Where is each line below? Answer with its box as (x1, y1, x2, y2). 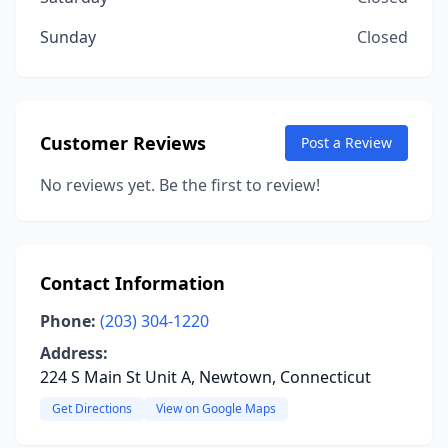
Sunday (40, 26, 96, 48)
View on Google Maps (156, 400, 276, 417)
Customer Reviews (40, 131, 206, 155)
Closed (357, 26, 408, 48)
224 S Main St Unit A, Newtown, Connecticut (40, 366, 371, 388)
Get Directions (52, 400, 132, 417)
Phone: (40, 310, 96, 332)
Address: (40, 342, 108, 364)
